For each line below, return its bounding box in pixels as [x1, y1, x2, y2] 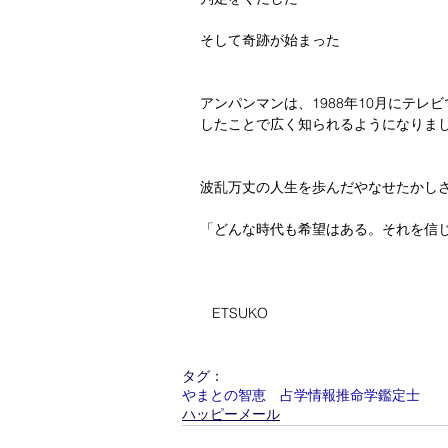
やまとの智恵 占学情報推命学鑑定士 [182, 385, 420, 404]
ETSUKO [200, 303, 268, 322]
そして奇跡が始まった [200, 30, 340, 49]
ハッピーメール [182, 404, 280, 423]
